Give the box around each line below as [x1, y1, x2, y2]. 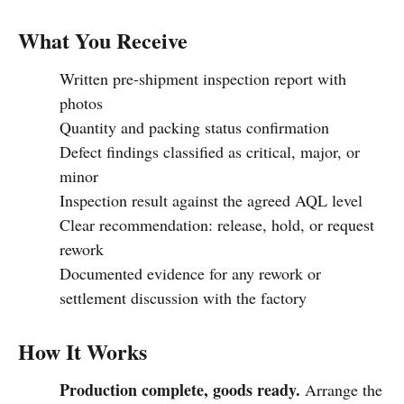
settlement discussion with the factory [60, 286, 307, 308]
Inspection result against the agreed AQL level [60, 188, 363, 211]
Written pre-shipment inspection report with [60, 67, 346, 89]
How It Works [18, 335, 147, 367]
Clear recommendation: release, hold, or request [60, 213, 374, 235]
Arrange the [300, 378, 382, 400]
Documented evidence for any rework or [60, 262, 321, 284]
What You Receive [18, 23, 188, 56]
